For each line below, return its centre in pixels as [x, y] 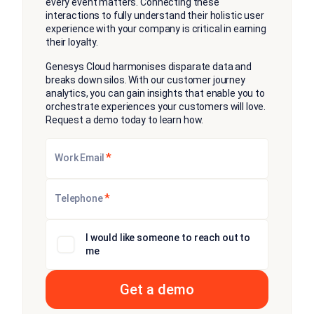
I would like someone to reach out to [168, 237]
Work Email [80, 157]
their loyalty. [72, 42]
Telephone [79, 198]
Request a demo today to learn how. [125, 120]
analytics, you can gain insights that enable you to [155, 93]
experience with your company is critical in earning [156, 28]
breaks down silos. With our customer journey [145, 80]
